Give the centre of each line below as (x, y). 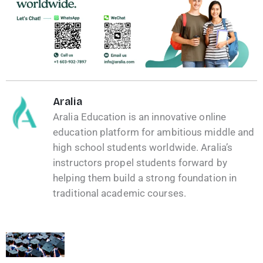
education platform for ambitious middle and (154, 132)
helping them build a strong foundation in (145, 178)
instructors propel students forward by (140, 162)
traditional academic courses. (119, 193)
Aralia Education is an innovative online (140, 117)
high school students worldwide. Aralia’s (143, 147)
